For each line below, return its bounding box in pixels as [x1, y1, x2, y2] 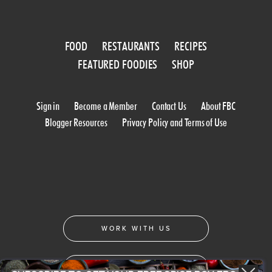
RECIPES [174, 39, 208, 54]
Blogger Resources [45, 116, 107, 129]
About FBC [200, 100, 236, 113]
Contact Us [151, 100, 186, 113]
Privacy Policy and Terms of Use [121, 116, 227, 129]
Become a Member [74, 100, 137, 113]
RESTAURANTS [102, 39, 160, 54]
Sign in [36, 100, 60, 113]
